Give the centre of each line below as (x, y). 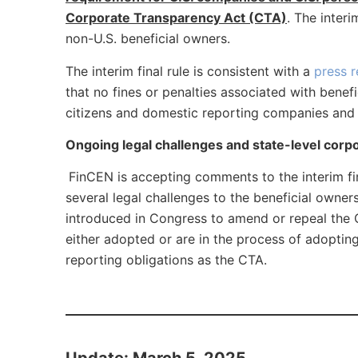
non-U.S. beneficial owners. (150, 39)
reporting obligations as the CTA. (172, 260)
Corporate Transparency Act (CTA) (176, 18)
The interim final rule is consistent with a (190, 71)
